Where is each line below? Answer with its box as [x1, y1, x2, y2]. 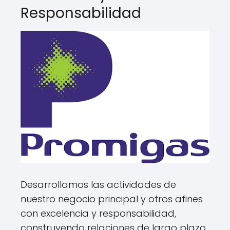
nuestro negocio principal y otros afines [21, 193, 203, 206]
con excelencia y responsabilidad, [21, 207, 176, 220]
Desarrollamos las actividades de [21, 178, 176, 191]
